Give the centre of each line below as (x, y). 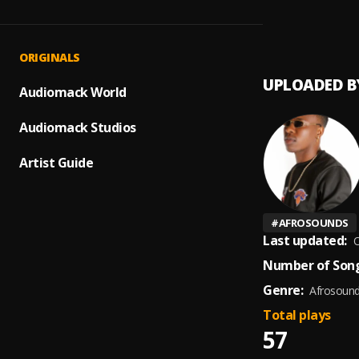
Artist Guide (56, 163)
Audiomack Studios (78, 127)
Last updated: (305, 240)
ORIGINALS (50, 57)
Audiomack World (73, 92)
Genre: (283, 290)
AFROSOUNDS (313, 223)
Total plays (297, 315)
